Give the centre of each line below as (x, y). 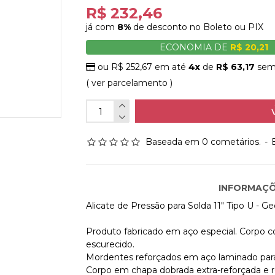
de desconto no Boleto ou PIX (197, 27)
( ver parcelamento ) (130, 83)
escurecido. (110, 244)
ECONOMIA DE (195, 47)
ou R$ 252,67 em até (142, 67)
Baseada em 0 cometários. (203, 142)
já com (102, 27)
